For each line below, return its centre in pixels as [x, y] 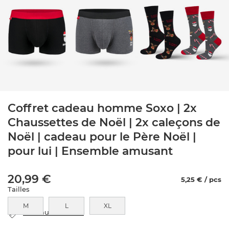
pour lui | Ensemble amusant [90, 151]
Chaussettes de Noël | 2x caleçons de [114, 122]
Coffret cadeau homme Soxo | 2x [102, 108]
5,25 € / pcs [201, 179]
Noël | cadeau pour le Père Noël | [102, 137]
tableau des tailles [53, 212]
